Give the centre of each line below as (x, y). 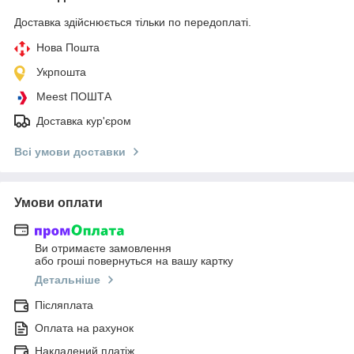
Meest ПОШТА (74, 96)
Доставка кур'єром (84, 121)
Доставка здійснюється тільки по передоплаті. (133, 22)
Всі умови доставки (70, 151)
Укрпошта (61, 72)
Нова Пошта (68, 47)
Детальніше (68, 280)
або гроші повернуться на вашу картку (134, 261)
